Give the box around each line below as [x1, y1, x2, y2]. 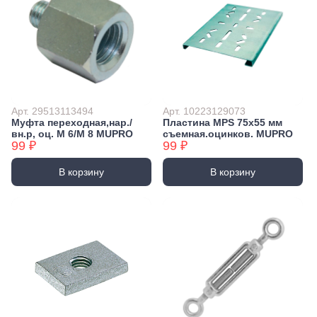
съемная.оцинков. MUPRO [163, 128, 293, 140]
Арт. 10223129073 [163, 105, 246, 117]
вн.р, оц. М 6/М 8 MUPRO [11, 128, 133, 140]
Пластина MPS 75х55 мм [163, 117, 282, 129]
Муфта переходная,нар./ [11, 117, 132, 129]
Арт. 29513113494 [11, 105, 93, 117]
